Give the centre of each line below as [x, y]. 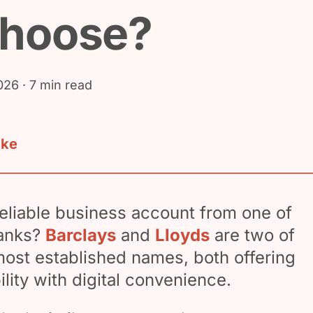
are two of [252, 235]
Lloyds [182, 235]
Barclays [80, 235]
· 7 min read [55, 85]
